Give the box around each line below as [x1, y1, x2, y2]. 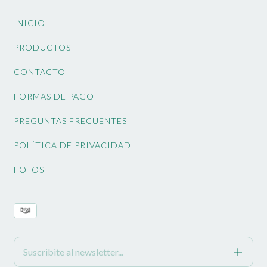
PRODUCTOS [14, 42, 71, 53]
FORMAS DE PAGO [14, 91, 94, 102]
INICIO [14, 18, 45, 29]
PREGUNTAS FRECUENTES [14, 116, 127, 126]
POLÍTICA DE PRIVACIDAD [14, 140, 131, 151]
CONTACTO [14, 67, 66, 77]
